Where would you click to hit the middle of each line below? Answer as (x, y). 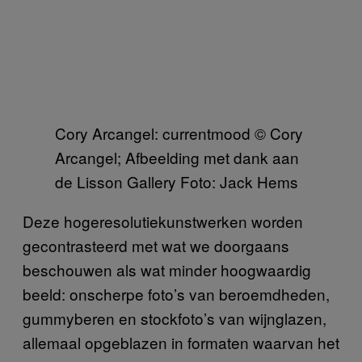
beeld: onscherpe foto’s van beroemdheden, (176, 294)
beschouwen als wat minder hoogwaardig (167, 269)
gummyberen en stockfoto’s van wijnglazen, (175, 318)
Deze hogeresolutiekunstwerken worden (163, 221)
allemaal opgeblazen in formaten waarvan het (181, 342)
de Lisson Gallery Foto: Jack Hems (177, 181)
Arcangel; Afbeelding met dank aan (177, 157)
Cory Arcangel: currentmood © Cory (179, 133)
